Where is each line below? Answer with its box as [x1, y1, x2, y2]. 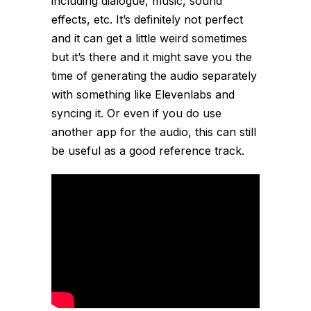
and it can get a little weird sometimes [51, 31, 247, 46]
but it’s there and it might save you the [51, 50, 252, 65]
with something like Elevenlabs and [51, 87, 235, 102]
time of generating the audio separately [51, 69, 257, 83]
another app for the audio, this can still [51, 125, 256, 140]
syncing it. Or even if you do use [51, 106, 221, 121]
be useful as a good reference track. [51, 144, 244, 158]
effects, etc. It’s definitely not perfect [51, 12, 243, 27]
